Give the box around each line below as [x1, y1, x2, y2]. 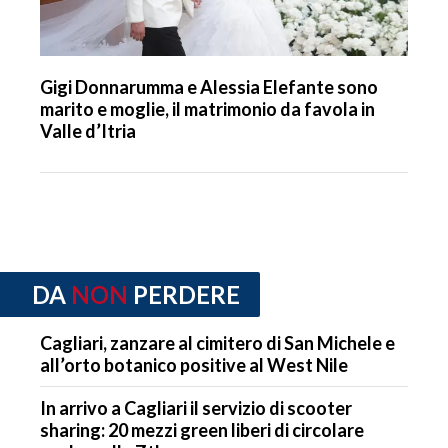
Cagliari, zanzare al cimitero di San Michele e [40, 331, 395, 354]
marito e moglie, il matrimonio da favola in [40, 98, 375, 121]
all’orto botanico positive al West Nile [40, 353, 348, 376]
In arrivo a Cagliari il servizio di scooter [40, 396, 352, 419]
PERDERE [133, 280, 240, 310]
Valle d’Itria [40, 120, 136, 143]
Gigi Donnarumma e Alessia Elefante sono [40, 76, 378, 99]
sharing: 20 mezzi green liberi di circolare [40, 418, 364, 441]
